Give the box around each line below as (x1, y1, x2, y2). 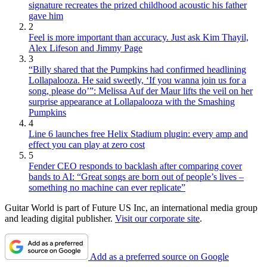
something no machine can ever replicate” (29, 182, 185, 193)
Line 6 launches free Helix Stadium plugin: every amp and (29, 129, 248, 139)
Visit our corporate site (115, 213, 200, 224)
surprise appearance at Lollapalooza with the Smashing (29, 97, 235, 107)
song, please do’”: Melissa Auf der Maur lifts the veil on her (29, 86, 253, 97)
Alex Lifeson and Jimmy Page (29, 43, 142, 54)
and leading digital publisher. (5, 213, 115, 224)
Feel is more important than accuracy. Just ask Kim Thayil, (29, 32, 249, 43)
